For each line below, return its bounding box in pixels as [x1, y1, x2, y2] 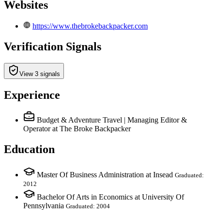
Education [4, 143, 55, 156]
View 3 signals [19, 70, 60, 77]
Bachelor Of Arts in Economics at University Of [37, 193, 184, 201]
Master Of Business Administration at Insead [37, 170, 173, 179]
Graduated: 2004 [66, 202, 110, 210]
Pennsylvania [23, 201, 64, 210]
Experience [4, 88, 60, 101]
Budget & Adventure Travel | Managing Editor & [37, 116, 187, 124]
